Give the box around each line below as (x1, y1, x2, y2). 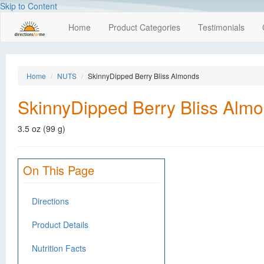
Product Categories (108, 21, 180, 33)
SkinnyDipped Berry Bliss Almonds (88, 71, 199, 81)
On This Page (23, 161, 94, 179)
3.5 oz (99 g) (18, 123, 65, 134)
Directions (32, 195, 69, 207)
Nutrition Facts (32, 242, 86, 254)
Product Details (32, 219, 88, 230)
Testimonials (198, 21, 245, 33)
